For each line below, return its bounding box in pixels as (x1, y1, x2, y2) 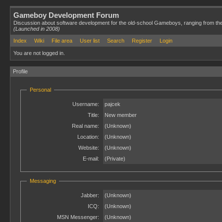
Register (132, 38, 152, 44)
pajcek (105, 101, 120, 107)
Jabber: (81, 192, 99, 198)
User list (80, 38, 100, 44)
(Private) (105, 156, 125, 162)
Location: (77, 134, 99, 140)
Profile (13, 68, 28, 74)
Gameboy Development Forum (13, 11, 119, 19)
